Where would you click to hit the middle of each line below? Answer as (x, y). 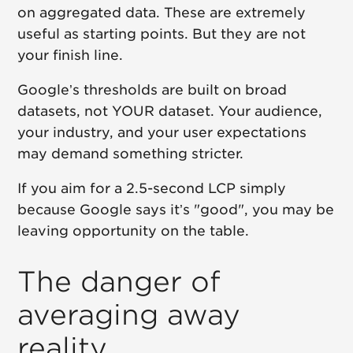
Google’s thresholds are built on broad (152, 89)
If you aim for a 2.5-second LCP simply (152, 188)
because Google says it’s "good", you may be (176, 209)
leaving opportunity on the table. (134, 230)
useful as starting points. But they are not (162, 33)
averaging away (129, 315)
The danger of (119, 282)
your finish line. (71, 55)
